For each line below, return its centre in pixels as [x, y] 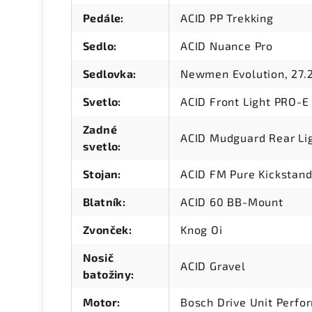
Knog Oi [202, 230]
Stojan [101, 174]
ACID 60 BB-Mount [232, 202]
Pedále [102, 18]
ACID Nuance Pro [227, 46]
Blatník [103, 202]
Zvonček [106, 230]
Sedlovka [108, 74]
